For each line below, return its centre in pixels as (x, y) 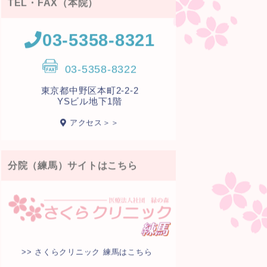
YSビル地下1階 (89, 101)
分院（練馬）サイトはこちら (72, 165)
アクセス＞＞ (93, 122)
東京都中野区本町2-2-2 (90, 90)
